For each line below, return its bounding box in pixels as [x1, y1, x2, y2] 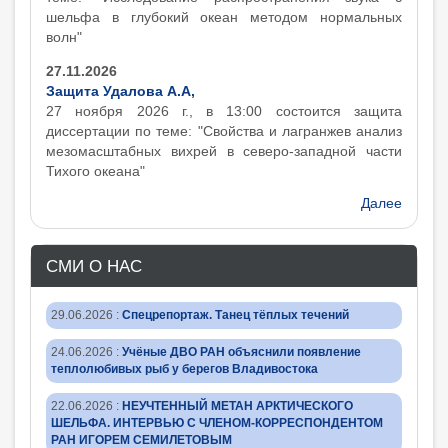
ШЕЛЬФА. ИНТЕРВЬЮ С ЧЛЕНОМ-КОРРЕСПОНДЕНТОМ [51, 416, 383, 430]
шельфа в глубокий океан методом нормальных [46, 9, 402, 25]
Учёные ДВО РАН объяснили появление [122, 345, 361, 359]
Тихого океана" [46, 163, 145, 179]
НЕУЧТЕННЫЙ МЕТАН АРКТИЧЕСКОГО [122, 399, 353, 413]
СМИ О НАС [46, 256, 142, 276]
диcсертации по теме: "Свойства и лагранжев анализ [46, 123, 402, 139]
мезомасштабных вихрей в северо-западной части [46, 143, 402, 159]
